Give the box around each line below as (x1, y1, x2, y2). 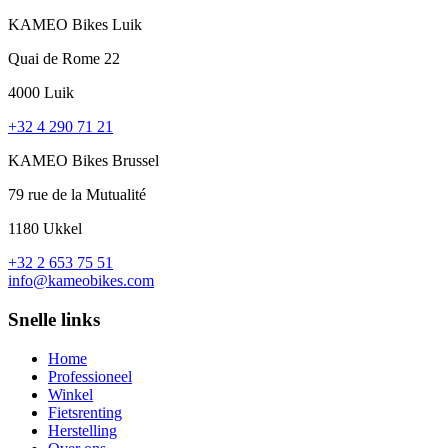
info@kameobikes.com (8, 272, 154, 290)
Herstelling (48, 421, 117, 439)
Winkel (48, 385, 93, 403)
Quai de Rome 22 (8, 50, 120, 68)
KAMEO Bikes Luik (8, 16, 142, 34)
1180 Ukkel (8, 220, 82, 238)
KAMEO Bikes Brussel (8, 152, 159, 170)
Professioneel (48, 367, 132, 385)
